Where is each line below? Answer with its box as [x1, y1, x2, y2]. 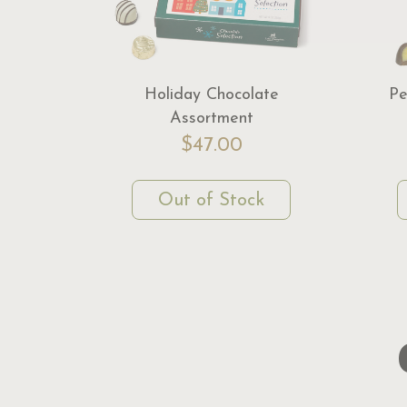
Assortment [169, 110, 253, 128]
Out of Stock [158, 192, 265, 211]
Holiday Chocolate [144, 86, 279, 104]
